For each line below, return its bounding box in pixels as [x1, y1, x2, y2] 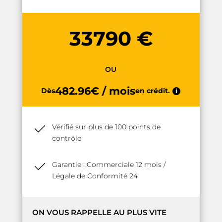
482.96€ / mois [55, 85, 136, 98]
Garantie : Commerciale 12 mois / [52, 160, 166, 169]
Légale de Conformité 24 [52, 171, 138, 181]
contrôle [52, 134, 81, 143]
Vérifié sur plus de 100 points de [52, 122, 161, 132]
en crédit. [135, 86, 170, 96]
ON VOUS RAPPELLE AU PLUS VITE [32, 208, 166, 218]
